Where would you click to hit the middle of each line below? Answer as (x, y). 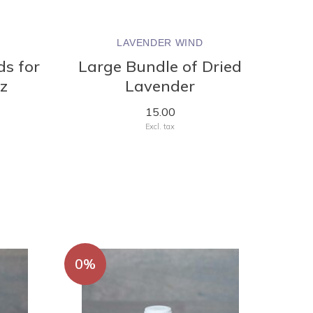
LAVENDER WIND (160, 42)
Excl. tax (160, 126)
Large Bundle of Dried (160, 66)
